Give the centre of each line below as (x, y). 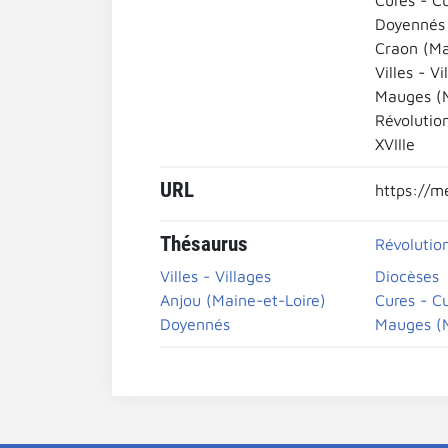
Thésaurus (204, 244)
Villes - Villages (215, 276)
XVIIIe (394, 144)
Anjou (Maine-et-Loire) (243, 300)
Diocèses (406, 276)
